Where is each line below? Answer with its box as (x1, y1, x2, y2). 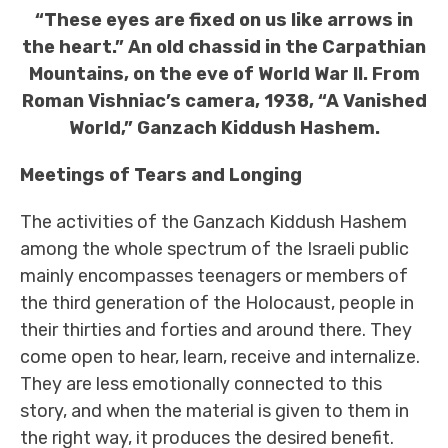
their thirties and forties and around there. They (20, 319, 412, 341)
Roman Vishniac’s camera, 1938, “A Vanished (21, 90, 427, 112)
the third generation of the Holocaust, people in (20, 292, 414, 314)
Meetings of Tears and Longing (20, 164, 302, 186)
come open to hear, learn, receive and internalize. (20, 346, 420, 368)
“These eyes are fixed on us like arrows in (35, 9, 413, 31)
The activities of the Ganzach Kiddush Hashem (20, 211, 407, 233)
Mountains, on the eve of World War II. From (28, 63, 420, 85)
